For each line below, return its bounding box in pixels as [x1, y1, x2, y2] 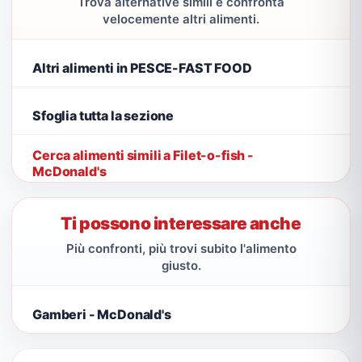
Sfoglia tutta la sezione [32, 107, 175, 124]
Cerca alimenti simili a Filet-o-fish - [32, 146, 254, 163]
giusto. [161, 258, 201, 273]
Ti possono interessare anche [61, 213, 301, 234]
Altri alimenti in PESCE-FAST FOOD [32, 59, 252, 76]
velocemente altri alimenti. [103, 11, 259, 27]
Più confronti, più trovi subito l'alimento [65, 241, 297, 256]
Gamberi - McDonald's [32, 305, 171, 322]
